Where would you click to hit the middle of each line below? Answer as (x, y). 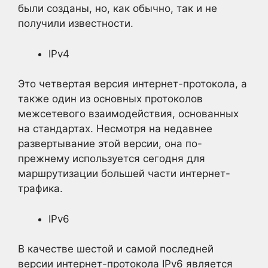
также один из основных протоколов (110, 99)
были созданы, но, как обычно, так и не (118, 8)
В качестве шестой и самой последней (116, 249)
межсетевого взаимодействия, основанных (128, 114)
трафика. (40, 188)
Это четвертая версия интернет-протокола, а (133, 84)
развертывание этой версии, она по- (110, 144)
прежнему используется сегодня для (112, 159)
